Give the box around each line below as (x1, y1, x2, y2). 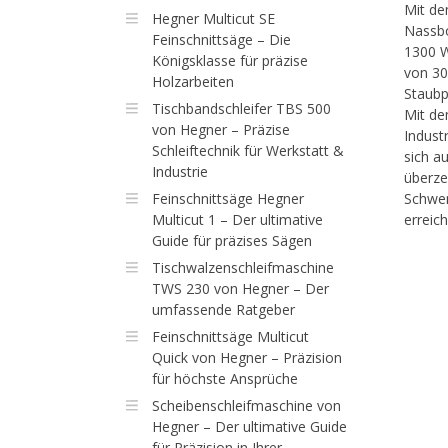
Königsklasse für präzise (151, 51, 308, 70)
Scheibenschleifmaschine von (151, 396, 341, 415)
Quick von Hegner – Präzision (151, 348, 342, 367)
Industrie (151, 162, 208, 181)
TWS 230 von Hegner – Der (151, 279, 329, 298)
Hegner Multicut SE (151, 9, 275, 28)
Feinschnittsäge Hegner (151, 189, 304, 208)
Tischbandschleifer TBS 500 (151, 99, 331, 118)
